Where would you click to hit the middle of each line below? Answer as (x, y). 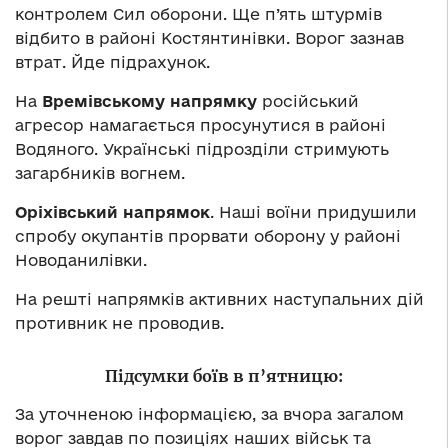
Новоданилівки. (81, 260)
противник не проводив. (119, 323)
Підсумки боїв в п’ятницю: (223, 376)
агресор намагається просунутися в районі (200, 125)
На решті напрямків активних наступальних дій (219, 299)
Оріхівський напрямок (112, 212)
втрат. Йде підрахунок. (112, 62)
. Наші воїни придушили (313, 212)
